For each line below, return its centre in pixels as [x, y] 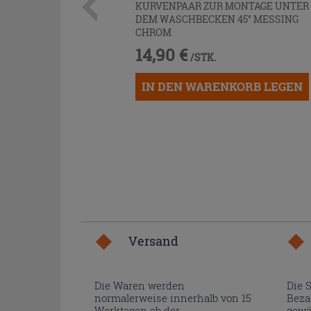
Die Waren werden [140, 285]
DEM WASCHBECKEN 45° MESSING [217, 19]
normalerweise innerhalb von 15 [173, 298]
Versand [153, 241]
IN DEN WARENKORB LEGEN [222, 86]
